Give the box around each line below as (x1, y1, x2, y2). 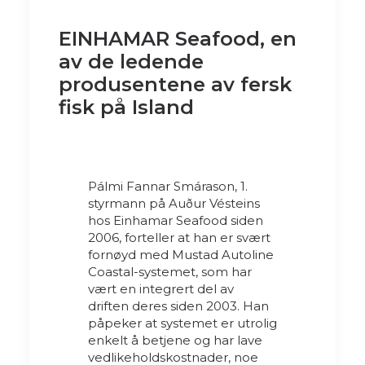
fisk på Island (59, 95, 194, 119)
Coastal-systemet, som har (88, 263, 252, 279)
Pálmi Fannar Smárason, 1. (88, 178, 248, 194)
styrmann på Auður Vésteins (88, 195, 260, 211)
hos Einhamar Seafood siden (88, 212, 263, 228)
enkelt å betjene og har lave (88, 332, 262, 348)
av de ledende (59, 49, 204, 73)
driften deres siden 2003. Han (88, 297, 269, 314)
